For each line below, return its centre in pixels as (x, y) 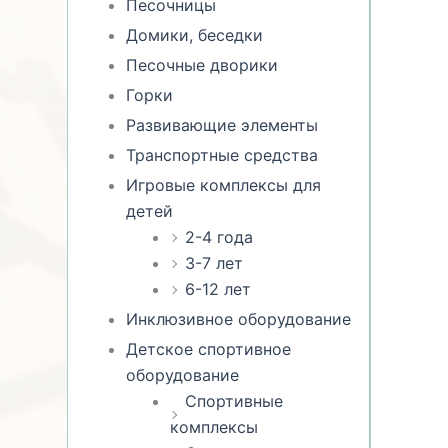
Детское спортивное (209, 348)
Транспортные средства (222, 154)
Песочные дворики (202, 64)
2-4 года (219, 236)
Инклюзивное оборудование (239, 318)
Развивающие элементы (222, 124)
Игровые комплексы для (224, 184)
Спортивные (234, 400)
